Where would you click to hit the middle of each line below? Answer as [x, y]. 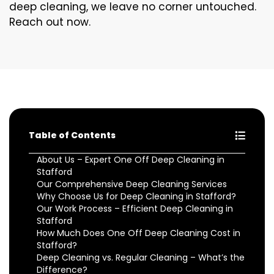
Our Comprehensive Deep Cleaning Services [132, 184]
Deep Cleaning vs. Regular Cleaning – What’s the [141, 257]
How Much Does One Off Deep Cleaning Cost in [139, 233]
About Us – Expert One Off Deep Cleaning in [131, 160]
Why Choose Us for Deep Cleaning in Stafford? [136, 196]
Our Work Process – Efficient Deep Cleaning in [135, 209]
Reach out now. [50, 22]
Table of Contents [72, 135]
